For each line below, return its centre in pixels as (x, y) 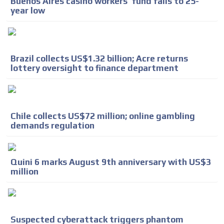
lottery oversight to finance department (94, 68)
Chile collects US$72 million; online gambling (103, 116)
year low (28, 10)
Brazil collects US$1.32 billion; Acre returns (99, 58)
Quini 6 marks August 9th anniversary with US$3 (111, 162)
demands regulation (52, 125)
